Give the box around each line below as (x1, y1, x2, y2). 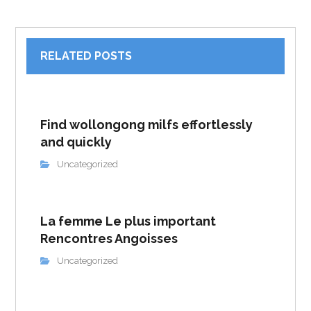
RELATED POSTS (40, 49, 133, 62)
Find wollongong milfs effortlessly (40, 117, 253, 132)
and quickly (40, 135, 112, 149)
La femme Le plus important (40, 214, 217, 228)
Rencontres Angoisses (40, 231, 178, 246)
